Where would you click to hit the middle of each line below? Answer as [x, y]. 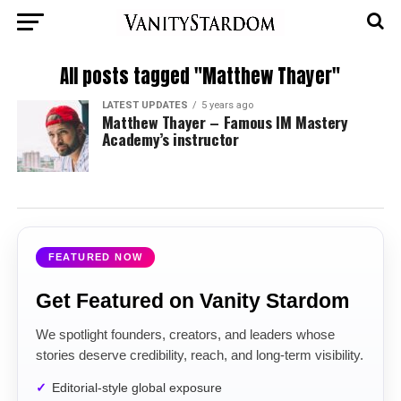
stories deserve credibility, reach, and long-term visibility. [199, 355]
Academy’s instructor [170, 139]
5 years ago [227, 105]
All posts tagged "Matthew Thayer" [200, 77]
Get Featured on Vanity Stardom [192, 301]
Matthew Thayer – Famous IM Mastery [225, 122]
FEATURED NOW [95, 257]
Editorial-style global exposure [137, 388]
